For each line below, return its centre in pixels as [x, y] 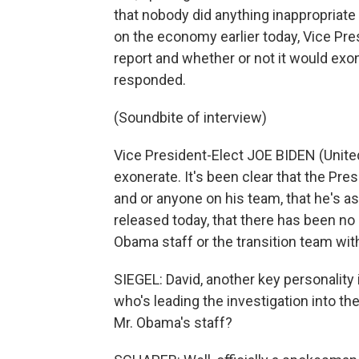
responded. [150, 80]
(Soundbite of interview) [190, 117]
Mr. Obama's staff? [173, 323]
